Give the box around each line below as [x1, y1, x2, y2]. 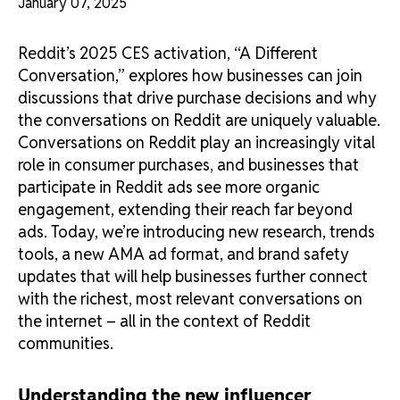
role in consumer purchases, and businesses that [18, 154, 359, 176]
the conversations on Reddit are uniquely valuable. [18, 110, 380, 131]
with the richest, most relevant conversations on [18, 288, 362, 310]
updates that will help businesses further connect [18, 266, 368, 287]
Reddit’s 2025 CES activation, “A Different [18, 43, 318, 64]
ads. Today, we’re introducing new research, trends [18, 221, 375, 243]
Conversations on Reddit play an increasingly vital [18, 132, 375, 154]
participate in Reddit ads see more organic [18, 177, 320, 198]
